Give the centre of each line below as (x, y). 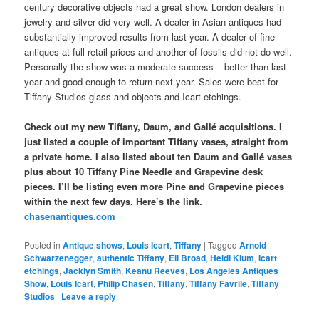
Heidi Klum (232, 258)
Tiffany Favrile (219, 284)
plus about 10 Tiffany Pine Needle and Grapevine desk (144, 172)
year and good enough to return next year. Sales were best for (152, 82)
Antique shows (93, 245)
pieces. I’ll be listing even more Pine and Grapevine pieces (155, 187)
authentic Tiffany (131, 258)
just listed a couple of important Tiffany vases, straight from (157, 142)
